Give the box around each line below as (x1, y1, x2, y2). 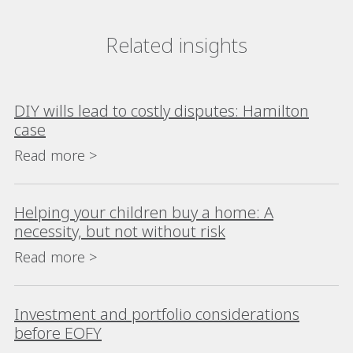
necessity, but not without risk (14, 220, 225, 242)
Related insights (106, 30, 247, 59)
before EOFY (14, 321, 102, 344)
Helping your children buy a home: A (14, 201, 273, 223)
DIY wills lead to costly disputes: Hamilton (14, 99, 309, 121)
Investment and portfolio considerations (14, 303, 299, 325)
